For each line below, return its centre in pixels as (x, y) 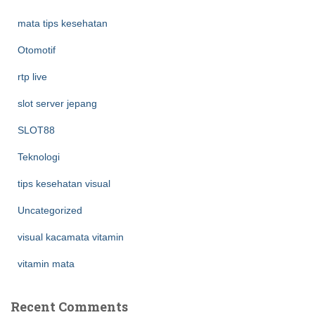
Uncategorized (50, 210)
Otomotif (37, 50)
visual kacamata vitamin (71, 237)
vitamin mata (46, 264)
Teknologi (39, 157)
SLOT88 (36, 130)
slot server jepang (57, 103)
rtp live (32, 77)
